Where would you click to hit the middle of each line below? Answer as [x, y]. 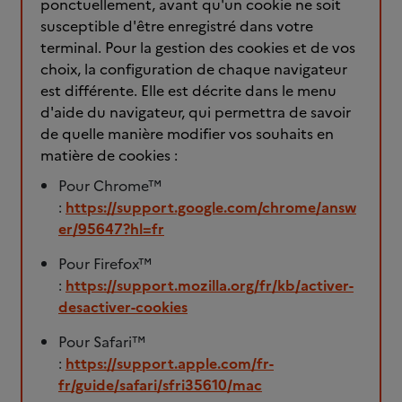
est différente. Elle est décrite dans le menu [188, 91]
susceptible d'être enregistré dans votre [177, 26]
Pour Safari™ [102, 342]
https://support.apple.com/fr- [170, 363]
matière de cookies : [109, 155]
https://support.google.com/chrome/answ [211, 207]
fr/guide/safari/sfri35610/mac [160, 385]
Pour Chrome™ [110, 186]
